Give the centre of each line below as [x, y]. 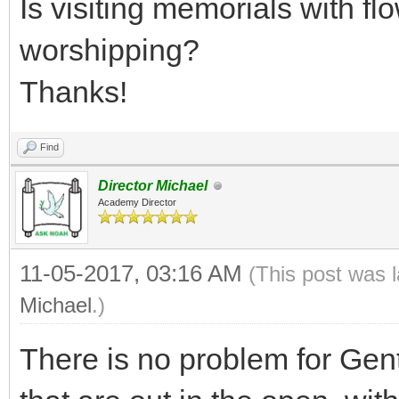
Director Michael [153, 186]
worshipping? [110, 50]
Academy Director [137, 202]
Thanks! [73, 92]
